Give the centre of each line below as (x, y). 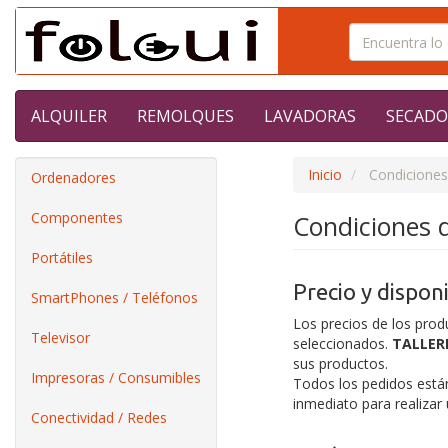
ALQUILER (69, 116)
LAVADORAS (310, 116)
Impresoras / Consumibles (116, 377)
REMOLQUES (185, 116)
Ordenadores (73, 177)
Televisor (60, 337)
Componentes (77, 217)
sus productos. (340, 363)
